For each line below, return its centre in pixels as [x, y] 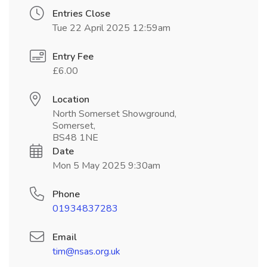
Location [71, 100]
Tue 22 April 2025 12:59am [111, 28]
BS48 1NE [75, 138]
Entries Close [81, 14]
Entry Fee [73, 57]
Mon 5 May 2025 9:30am [106, 166]
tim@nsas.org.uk [86, 252]
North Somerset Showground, [114, 114]
